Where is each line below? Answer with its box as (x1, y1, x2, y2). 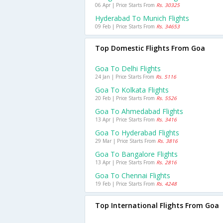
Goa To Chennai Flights (95, 171, 170, 180)
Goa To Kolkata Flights (95, 85, 169, 95)
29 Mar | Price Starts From (95, 137, 157, 144)
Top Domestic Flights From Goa (95, 43, 205, 53)
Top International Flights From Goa (95, 201, 219, 210)
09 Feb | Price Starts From (95, 23, 156, 30)
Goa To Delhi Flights (95, 64, 161, 73)
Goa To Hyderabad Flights (95, 128, 179, 137)
